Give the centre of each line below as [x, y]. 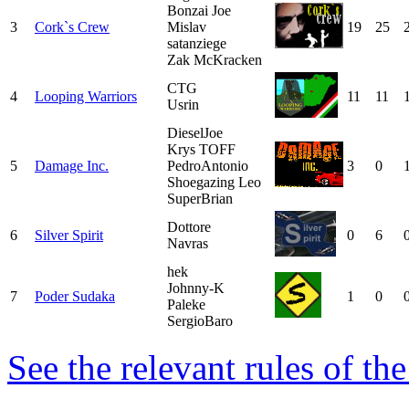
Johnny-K [196, 288]
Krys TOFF [201, 149]
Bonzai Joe [199, 10]
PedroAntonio [208, 165]
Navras [188, 243]
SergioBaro [200, 320]
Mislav [187, 26]
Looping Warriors [86, 96]
